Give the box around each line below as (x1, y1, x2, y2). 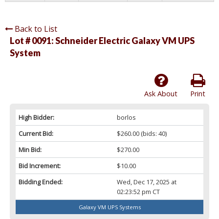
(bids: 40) (139, 129, 167, 138)
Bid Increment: (19, 161, 61, 171)
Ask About (144, 89, 177, 99)
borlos (116, 113, 136, 122)
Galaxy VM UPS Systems (78, 203, 141, 211)
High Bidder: (19, 113, 54, 122)
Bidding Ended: (19, 177, 63, 187)
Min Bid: (19, 145, 42, 154)
